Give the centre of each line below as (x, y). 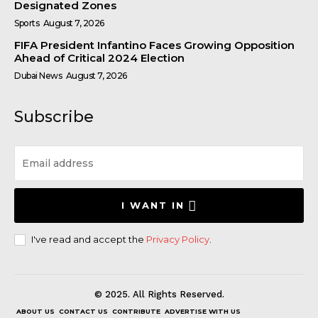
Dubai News (38, 75)
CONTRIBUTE (136, 311)
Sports (27, 23)
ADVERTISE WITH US (203, 311)
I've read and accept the (89, 239)
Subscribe (54, 116)
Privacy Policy (178, 239)
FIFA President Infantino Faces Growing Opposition (154, 45)
